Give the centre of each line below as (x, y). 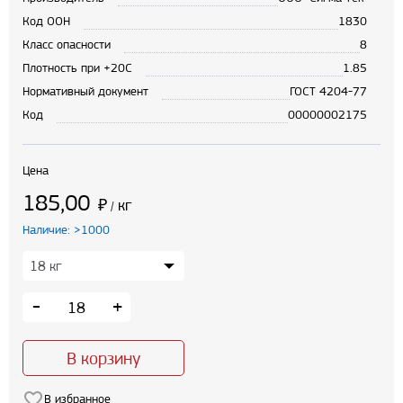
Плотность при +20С (77, 68)
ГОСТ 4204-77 (328, 91)
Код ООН (46, 21)
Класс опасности (67, 45)
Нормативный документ (85, 91)
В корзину (103, 358)
